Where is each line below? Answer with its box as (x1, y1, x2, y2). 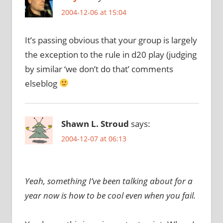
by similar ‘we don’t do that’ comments (24, 63, 173, 75)
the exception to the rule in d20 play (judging (24, 48, 197, 60)
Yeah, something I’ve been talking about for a (24, 175, 193, 187)
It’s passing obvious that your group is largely (24, 34, 197, 46)
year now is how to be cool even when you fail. (24, 189, 196, 201)
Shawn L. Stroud (61, 117, 129, 129)
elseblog (24, 77, 59, 89)
